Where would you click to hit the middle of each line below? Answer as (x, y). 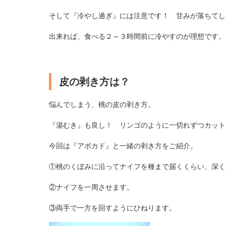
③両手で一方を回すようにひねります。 (112, 208)
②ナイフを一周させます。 (91, 187)
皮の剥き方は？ (94, 82)
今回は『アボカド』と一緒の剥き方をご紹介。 (123, 146)
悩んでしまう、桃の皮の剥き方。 (102, 104)
